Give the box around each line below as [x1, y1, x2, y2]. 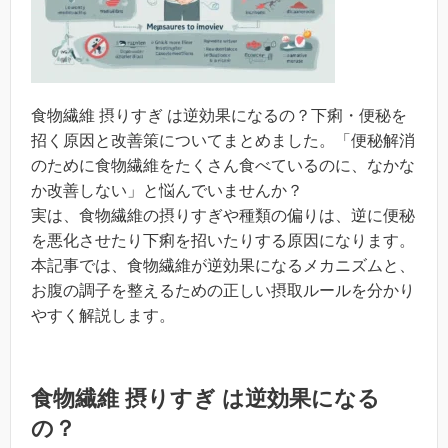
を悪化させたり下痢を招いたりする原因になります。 [31, 232, 415, 249]
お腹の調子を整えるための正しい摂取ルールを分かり [31, 282, 415, 299]
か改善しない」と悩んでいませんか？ [31, 182, 303, 199]
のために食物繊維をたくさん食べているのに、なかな [31, 157, 415, 174]
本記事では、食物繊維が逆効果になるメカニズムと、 [31, 257, 415, 274]
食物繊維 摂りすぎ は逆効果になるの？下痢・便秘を [31, 107, 407, 124]
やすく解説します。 [31, 307, 175, 324]
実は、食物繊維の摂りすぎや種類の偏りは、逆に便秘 [31, 207, 415, 224]
